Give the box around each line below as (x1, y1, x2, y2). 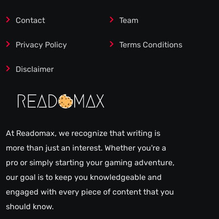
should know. (6, 202, 54, 212)
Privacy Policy (16, 40, 67, 50)
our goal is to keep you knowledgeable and (6, 173, 162, 182)
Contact (16, 16, 45, 25)
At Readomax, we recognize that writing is (6, 129, 160, 138)
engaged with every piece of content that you (6, 187, 174, 197)
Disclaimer (16, 65, 54, 74)
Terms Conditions (119, 40, 182, 50)
